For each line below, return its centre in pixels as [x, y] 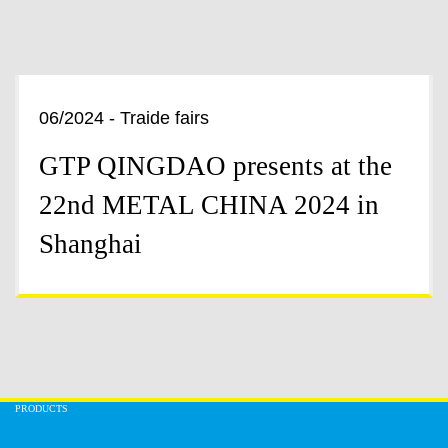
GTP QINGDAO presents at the [215, 166]
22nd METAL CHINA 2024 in [209, 205]
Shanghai [90, 244]
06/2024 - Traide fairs [124, 118]
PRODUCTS [41, 409]
